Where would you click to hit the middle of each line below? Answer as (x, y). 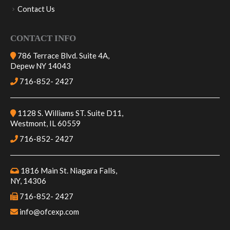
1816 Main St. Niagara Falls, (68, 179)
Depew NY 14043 (41, 74)
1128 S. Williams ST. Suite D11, (70, 121)
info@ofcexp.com (49, 220)
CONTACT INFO (43, 47)
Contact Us (36, 17)
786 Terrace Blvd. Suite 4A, (63, 64)
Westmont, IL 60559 (45, 132)
